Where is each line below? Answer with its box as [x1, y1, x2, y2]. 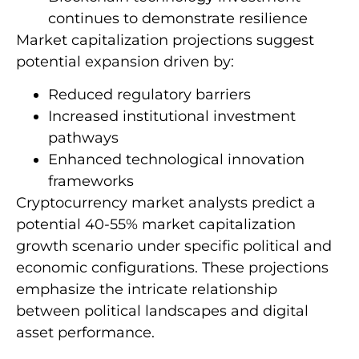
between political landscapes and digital [16, 302, 309, 321]
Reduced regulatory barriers [48, 86, 251, 104]
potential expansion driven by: [16, 52, 234, 71]
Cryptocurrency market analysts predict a [16, 194, 316, 212]
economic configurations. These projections [16, 259, 329, 277]
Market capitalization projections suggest [16, 30, 314, 49]
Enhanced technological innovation [48, 151, 305, 169]
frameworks [48, 172, 134, 191]
